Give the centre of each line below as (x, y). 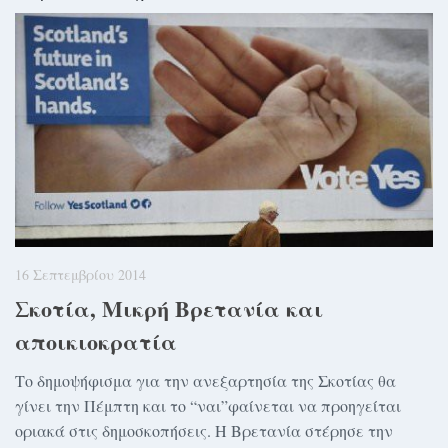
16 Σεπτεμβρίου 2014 (80, 275)
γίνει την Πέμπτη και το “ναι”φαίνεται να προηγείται (208, 405)
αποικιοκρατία (96, 341)
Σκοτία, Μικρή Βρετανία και (169, 308)
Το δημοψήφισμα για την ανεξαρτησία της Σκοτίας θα (205, 380)
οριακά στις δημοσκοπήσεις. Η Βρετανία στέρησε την (204, 430)
